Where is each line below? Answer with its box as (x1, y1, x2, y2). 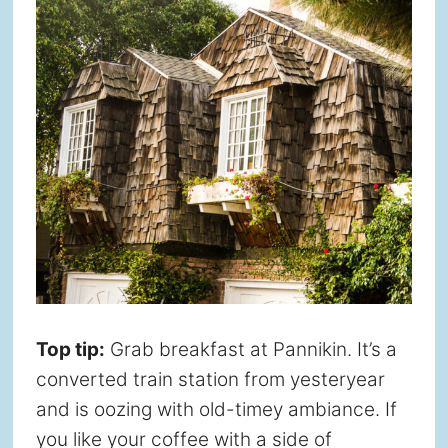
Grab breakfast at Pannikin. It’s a (104, 337, 397, 361)
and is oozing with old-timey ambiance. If (35, 397, 397, 421)
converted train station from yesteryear (35, 367, 385, 391)
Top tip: (35, 337, 105, 361)
